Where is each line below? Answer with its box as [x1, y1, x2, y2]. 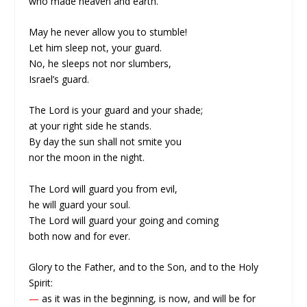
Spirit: [29, 276, 53, 290]
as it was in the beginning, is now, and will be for [39, 292, 256, 306]
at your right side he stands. [29, 119, 152, 133]
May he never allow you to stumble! [29, 25, 188, 38]
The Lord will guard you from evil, [29, 182, 178, 195]
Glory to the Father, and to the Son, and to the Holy [29, 260, 259, 274]
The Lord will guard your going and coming [29, 213, 219, 227]
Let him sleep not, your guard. [29, 40, 162, 54]
